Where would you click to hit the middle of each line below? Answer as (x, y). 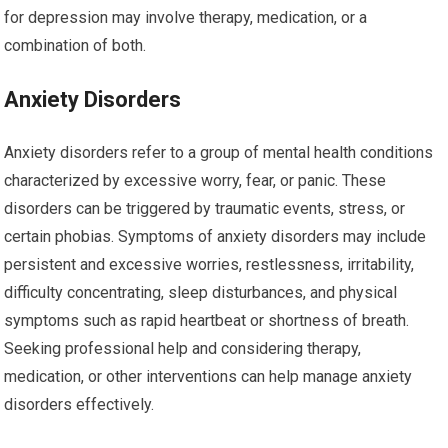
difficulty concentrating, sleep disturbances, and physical (201, 292)
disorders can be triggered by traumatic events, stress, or (205, 208)
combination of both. (75, 45)
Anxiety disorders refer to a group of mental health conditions (219, 152)
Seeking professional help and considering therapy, (183, 348)
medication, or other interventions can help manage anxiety (208, 376)
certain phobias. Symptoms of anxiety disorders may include (215, 236)
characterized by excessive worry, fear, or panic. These (195, 180)
